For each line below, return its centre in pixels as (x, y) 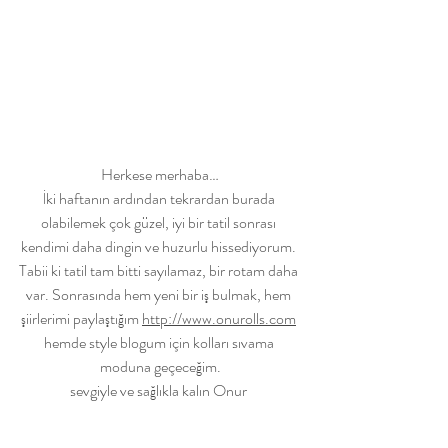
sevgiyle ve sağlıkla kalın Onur (160, 390)
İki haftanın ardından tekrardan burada (160, 198)
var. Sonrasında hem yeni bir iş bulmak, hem (160, 294)
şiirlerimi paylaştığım (81, 318)
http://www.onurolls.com (219, 318)
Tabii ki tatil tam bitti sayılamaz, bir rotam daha (160, 270)
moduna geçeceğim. (160, 366)
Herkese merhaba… (160, 174)
